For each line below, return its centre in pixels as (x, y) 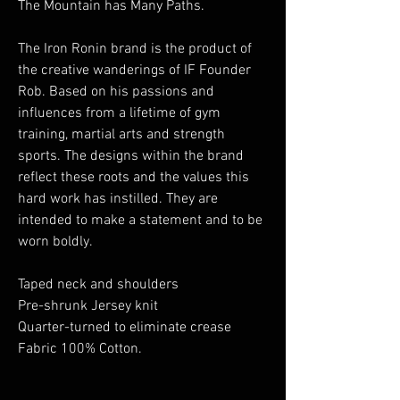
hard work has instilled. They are (118, 200)
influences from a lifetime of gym (119, 114)
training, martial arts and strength (121, 135)
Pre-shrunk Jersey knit (88, 307)
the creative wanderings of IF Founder (134, 71)
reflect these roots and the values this (133, 178)
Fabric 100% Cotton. (80, 350)
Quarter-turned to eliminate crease (125, 328)
